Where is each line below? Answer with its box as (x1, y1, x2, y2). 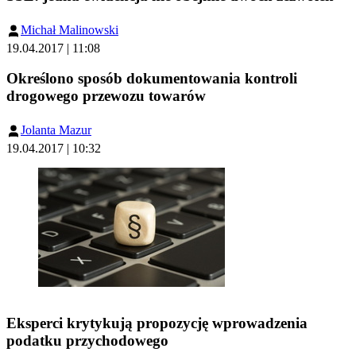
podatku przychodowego (6, 331, 168, 349)
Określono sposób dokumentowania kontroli (6, 70, 297, 87)
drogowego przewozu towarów (6, 87, 206, 105)
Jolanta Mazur (21, 122, 91, 137)
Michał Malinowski (21, 23, 118, 37)
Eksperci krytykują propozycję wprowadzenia (6, 314, 308, 331)
